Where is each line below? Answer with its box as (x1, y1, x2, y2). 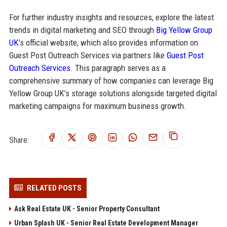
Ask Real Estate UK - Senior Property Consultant (14, 204, 160, 213)
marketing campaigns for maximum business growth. (9, 100, 186, 111)
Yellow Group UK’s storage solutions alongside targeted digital (9, 88, 217, 98)
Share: (9, 135, 29, 145)
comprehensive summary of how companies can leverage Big (9, 75, 213, 86)
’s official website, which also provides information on (18, 37, 198, 48)
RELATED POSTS (26, 183, 82, 193)
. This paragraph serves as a (70, 62, 166, 73)
